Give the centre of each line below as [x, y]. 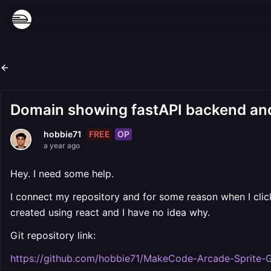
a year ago [62, 145]
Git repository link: [53, 235]
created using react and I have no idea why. [110, 212]
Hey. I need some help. [62, 174]
